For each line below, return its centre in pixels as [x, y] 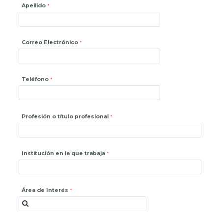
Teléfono [35, 80]
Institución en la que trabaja [64, 153]
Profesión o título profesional [65, 116]
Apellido [34, 6]
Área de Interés [45, 190]
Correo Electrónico [50, 43]
